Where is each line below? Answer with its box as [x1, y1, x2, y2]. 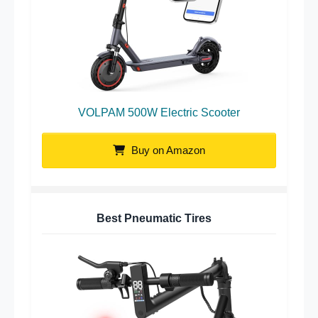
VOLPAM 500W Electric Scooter [78, 106, 240, 119]
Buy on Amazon [128, 143, 205, 156]
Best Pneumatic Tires [96, 212, 212, 224]
